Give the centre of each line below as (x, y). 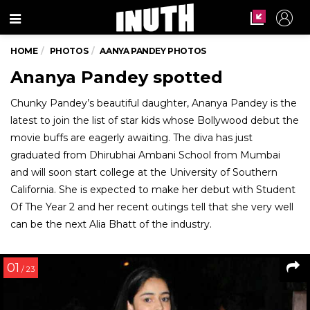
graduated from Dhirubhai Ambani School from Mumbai (145, 155)
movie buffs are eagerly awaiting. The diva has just (131, 138)
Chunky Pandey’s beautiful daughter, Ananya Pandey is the (154, 103)
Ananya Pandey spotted (117, 77)
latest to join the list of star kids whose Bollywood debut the (155, 120)
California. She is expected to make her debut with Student (153, 190)
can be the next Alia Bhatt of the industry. (111, 224)
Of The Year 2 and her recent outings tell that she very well (152, 207)
